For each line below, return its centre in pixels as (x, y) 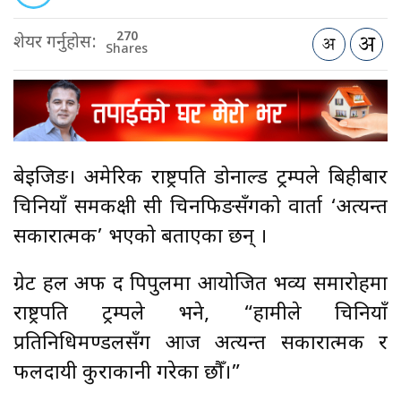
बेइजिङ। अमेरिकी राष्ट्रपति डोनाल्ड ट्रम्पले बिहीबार (200, 178)
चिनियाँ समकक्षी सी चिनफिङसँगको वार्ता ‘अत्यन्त (200, 208)
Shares (127, 50)
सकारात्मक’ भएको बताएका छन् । (140, 237)
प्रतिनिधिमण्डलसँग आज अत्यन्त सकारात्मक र (200, 344)
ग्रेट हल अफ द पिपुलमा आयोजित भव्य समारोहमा (200, 285)
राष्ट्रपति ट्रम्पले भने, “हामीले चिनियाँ (200, 314)
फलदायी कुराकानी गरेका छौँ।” (127, 373)
